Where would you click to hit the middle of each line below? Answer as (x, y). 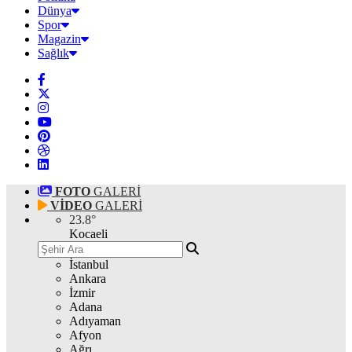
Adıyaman (95, 321)
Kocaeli (88, 234)
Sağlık (53, 53)
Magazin (59, 39)
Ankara (88, 279)
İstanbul (89, 264)
